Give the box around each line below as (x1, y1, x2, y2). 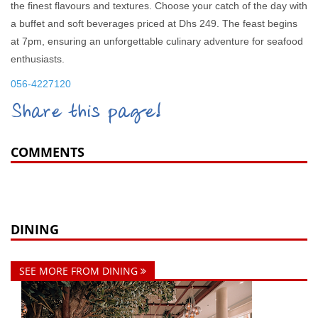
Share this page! (11, 102, 161, 128)
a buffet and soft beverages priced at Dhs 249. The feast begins (11, 18, 297, 30)
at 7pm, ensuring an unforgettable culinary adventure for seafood (11, 35, 303, 48)
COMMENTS (11, 143, 84, 161)
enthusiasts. (11, 53, 65, 65)
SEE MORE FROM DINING (19, 264, 141, 278)
